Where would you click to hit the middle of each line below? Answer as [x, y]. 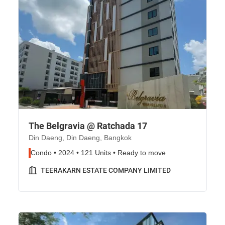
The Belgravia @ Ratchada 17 [88, 126]
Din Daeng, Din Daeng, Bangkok [80, 138]
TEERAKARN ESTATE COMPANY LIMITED [106, 170]
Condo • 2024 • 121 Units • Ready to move [98, 153]
